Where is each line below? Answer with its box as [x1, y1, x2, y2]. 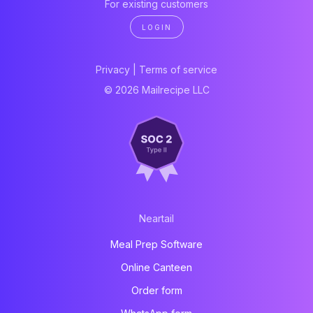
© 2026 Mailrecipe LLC [103, 83, 210, 96]
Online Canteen [121, 261, 192, 274]
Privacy [96, 63, 130, 75]
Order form [131, 284, 182, 297]
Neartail [139, 212, 174, 225]
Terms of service [139, 63, 217, 75]
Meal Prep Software [110, 238, 203, 251]
